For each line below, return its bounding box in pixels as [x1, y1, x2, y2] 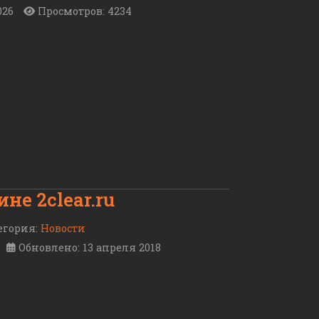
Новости [41, 221, 85, 236]
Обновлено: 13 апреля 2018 [19, 241, 161, 255]
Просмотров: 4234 [38, 4, 132, 18]
